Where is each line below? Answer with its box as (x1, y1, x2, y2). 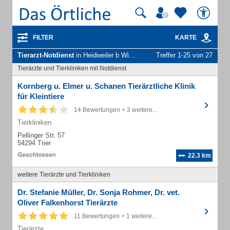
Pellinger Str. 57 (17, 131, 65, 139)
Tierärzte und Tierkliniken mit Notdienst (17, 65, 126, 72)
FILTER (33, 34, 53, 41)
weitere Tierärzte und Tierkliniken (17, 171, 110, 178)
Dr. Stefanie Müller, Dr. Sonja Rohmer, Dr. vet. (17, 188, 180, 197)
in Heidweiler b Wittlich (74, 51, 129, 59)
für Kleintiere (17, 92, 64, 101)
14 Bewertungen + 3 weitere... (74, 106, 157, 113)
